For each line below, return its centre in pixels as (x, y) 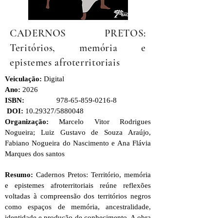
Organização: (32, 121)
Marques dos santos (36, 154)
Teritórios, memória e (78, 48)
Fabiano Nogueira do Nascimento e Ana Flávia (78, 143)
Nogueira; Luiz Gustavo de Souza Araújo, (78, 132)
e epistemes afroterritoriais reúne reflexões (78, 185)
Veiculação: (24, 79)
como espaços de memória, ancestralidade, (78, 207)
